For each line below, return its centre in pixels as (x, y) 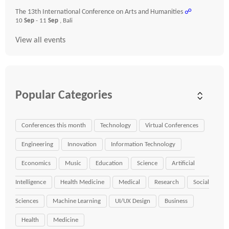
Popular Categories (64, 96)
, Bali (66, 21)
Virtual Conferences (172, 125)
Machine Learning (77, 201)
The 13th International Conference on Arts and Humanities (99, 12)
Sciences (27, 201)
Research (167, 182)
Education (109, 163)
